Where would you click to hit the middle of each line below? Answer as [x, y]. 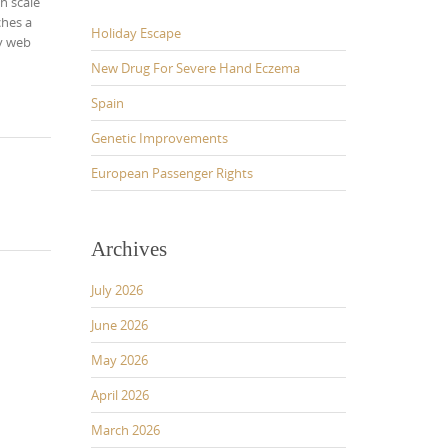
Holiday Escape [136, 33]
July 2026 [117, 290]
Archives [129, 249]
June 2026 [119, 325]
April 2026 [120, 395]
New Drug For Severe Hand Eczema [195, 68]
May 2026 [119, 360]
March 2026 [125, 430]
